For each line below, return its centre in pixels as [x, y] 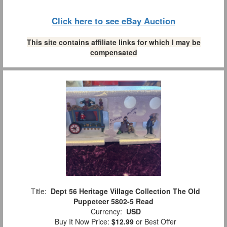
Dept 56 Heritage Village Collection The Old [125, 191]
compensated [113, 52]
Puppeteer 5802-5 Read [113, 201]
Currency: [106, 212]
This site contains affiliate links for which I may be [113, 42]
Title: [39, 191]
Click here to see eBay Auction [113, 21]
